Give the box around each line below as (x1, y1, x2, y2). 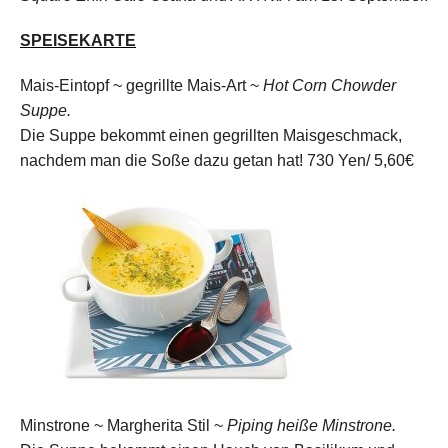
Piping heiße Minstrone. (227, 416, 396, 434)
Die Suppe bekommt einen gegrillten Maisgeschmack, (20, 126, 402, 144)
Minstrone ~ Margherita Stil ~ (20, 416, 223, 434)
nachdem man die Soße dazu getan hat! (20, 151, 303, 169)
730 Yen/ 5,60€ (307, 151, 414, 169)
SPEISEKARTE (20, 31, 136, 49)
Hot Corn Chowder (263, 76, 396, 94)
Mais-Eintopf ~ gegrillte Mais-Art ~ (20, 76, 259, 94)
